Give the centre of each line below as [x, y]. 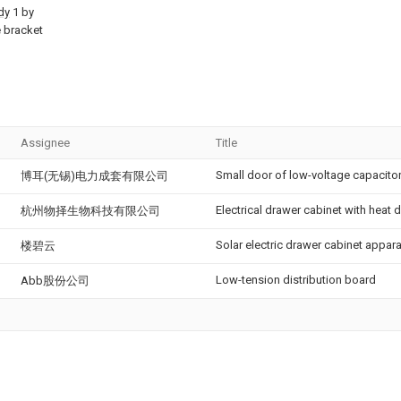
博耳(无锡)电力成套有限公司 [94, 176]
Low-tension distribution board [296, 280]
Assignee [45, 143]
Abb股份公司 [55, 281]
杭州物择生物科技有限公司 [90, 211]
